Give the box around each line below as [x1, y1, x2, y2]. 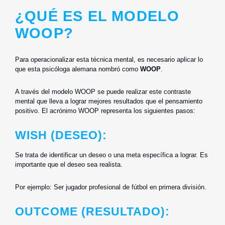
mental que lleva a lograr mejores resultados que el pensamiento [15, 97, 202, 105]
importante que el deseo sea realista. [15, 160, 125, 168]
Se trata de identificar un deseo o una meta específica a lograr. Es [15, 151, 208, 159]
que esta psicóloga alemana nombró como [15, 65, 140, 73]
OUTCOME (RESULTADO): [15, 204, 170, 218]
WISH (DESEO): [15, 128, 107, 142]
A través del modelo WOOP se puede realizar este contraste [15, 87, 191, 95]
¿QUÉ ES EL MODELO [15, 8, 180, 24]
